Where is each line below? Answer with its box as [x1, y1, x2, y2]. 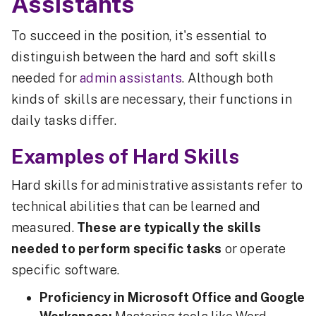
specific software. [11, 262, 120, 278]
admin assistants [80, 71, 183, 86]
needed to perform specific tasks [11, 241, 225, 257]
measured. [11, 220, 77, 236]
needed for [11, 71, 80, 86]
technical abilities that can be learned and [11, 199, 261, 214]
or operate [224, 241, 286, 257]
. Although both [182, 71, 274, 86]
